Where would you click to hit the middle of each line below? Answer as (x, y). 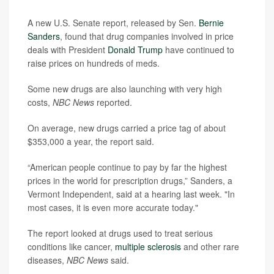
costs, (40, 102)
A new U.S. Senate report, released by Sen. (113, 23)
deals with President (68, 50)
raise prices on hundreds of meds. (94, 63)
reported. (114, 102)
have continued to (198, 50)
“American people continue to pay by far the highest (127, 167)
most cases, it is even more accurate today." (113, 207)
